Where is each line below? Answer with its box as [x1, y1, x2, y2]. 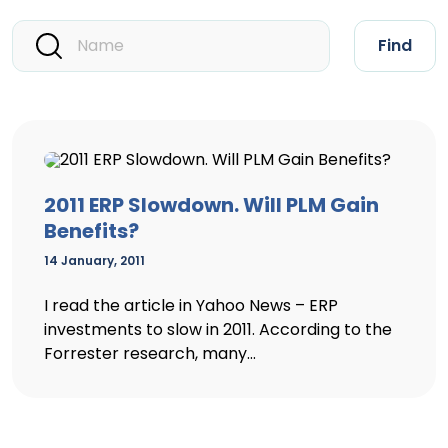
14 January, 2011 [44, 252, 145, 269]
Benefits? [44, 217, 139, 245]
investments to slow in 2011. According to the [44, 318, 392, 341]
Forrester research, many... [44, 342, 256, 365]
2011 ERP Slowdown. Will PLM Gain [44, 191, 379, 219]
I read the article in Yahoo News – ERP [44, 294, 338, 317]
